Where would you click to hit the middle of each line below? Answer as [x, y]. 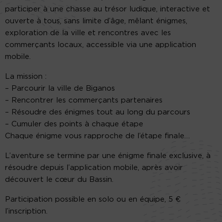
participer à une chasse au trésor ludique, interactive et [108, 9]
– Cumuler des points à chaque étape [74, 124]
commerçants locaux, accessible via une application [101, 45]
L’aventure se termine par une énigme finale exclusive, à [108, 156]
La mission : [26, 76]
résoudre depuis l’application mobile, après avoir [94, 167]
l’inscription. [26, 211]
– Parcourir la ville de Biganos [60, 88]
